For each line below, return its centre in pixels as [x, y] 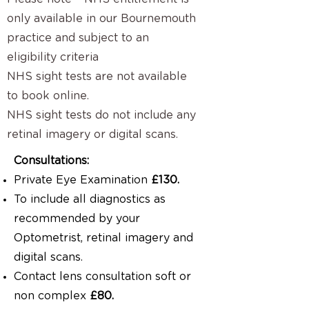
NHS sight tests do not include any [101, 115]
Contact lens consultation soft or [102, 277]
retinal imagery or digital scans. [92, 134]
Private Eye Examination [82, 180]
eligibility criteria [53, 57]
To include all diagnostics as [90, 199]
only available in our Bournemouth [101, 19]
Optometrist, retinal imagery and [103, 238]
